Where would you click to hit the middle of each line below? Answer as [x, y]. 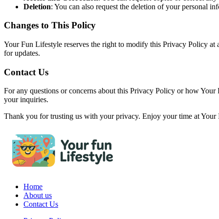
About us [38, 196]
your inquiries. [26, 100]
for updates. [22, 53]
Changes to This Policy [50, 25]
